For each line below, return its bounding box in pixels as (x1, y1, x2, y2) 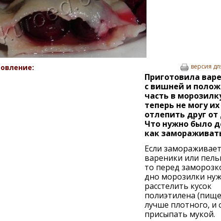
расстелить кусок (144, 180, 212, 191)
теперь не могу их (144, 99, 220, 110)
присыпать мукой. (144, 208, 215, 220)
